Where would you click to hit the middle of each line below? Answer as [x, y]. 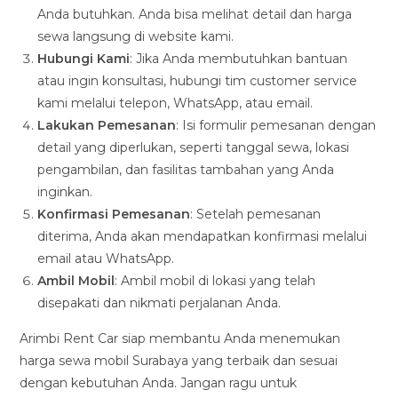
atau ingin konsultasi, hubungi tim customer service [198, 81]
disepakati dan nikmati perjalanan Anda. [159, 303]
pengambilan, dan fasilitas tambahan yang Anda [186, 170]
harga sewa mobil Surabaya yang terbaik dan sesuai [179, 361]
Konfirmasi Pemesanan [114, 215]
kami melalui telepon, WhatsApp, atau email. [175, 103]
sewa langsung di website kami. [136, 37]
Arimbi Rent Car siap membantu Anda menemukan [180, 339]
